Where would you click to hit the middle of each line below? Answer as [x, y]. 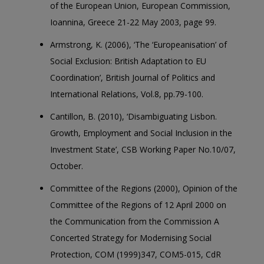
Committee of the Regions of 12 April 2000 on [138, 205]
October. [67, 166]
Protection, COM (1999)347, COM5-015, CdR [136, 254]
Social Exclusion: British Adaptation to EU [128, 61]
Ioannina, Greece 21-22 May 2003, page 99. [133, 22]
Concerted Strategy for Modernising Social [131, 238]
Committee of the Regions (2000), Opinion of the [144, 188]
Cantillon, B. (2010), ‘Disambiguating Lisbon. [133, 116]
